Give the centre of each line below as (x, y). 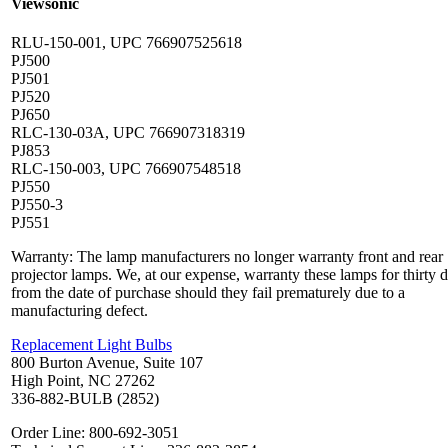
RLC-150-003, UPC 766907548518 (126, 169)
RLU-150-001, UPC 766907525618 (126, 43)
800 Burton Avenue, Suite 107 (107, 363)
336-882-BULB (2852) (85, 399)
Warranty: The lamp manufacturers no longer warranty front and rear (227, 257)
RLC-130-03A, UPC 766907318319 (128, 133)
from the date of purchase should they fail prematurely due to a (208, 293)
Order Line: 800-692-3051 (95, 433)
